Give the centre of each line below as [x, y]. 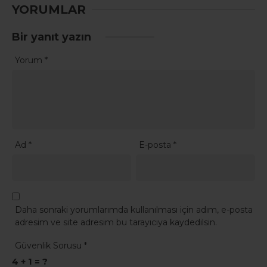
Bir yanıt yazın [53, 37]
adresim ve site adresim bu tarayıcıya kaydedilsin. [116, 223]
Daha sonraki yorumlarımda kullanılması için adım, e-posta [134, 210]
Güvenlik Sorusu [49, 246]
